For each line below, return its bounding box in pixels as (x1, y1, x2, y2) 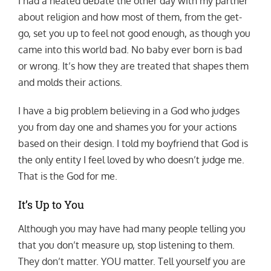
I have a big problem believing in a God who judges (18, 105, 240, 117)
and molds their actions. (18, 76, 122, 89)
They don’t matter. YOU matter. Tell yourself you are (18, 255, 246, 268)
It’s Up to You (18, 197, 84, 212)
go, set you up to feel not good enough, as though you (18, 27, 250, 40)
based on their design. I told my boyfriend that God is (18, 137, 248, 150)
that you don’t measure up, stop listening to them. (18, 239, 235, 252)
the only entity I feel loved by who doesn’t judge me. (18, 154, 244, 166)
